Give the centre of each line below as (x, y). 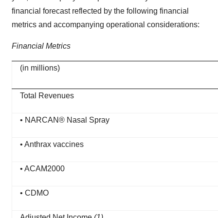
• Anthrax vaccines (52, 144)
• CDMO (34, 193)
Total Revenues (47, 96)
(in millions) (40, 68)
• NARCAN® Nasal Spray (65, 120)
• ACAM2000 (42, 169)
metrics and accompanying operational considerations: (106, 25)
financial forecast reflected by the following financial (100, 11)
